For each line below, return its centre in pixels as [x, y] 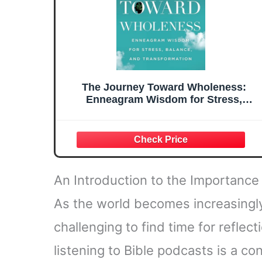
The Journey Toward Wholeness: [164, 87]
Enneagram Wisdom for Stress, [164, 100]
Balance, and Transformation [164, 112]
